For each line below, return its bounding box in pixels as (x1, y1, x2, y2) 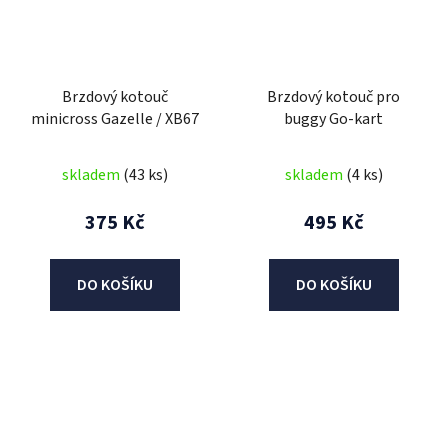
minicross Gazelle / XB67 (30, 108, 199, 131)
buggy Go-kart (284, 108, 383, 131)
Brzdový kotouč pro (267, 86, 400, 109)
